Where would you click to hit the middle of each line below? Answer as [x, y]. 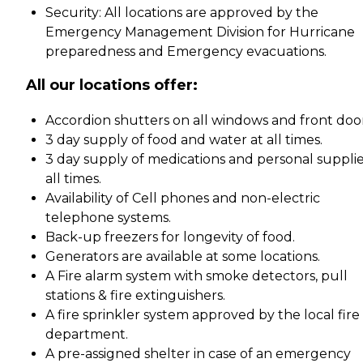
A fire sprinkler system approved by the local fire [203, 314]
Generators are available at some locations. [183, 256]
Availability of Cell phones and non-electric [183, 198]
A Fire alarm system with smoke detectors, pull [196, 275]
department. [87, 334]
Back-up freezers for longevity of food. [170, 237]
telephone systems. [108, 217]
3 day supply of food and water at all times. [184, 139]
